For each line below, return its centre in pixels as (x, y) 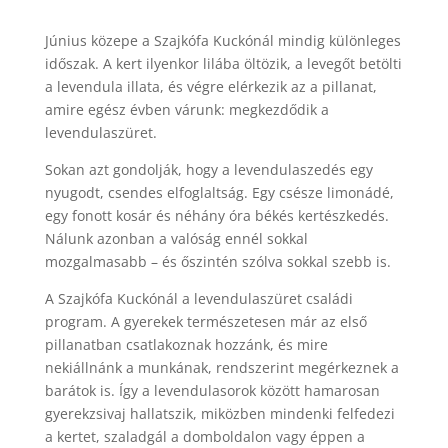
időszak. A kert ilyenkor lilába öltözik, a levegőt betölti (223, 63)
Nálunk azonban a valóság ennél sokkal (176, 238)
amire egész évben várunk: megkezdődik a (186, 109)
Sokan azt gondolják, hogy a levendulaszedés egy (208, 169)
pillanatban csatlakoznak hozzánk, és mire (186, 344)
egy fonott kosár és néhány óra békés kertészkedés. (216, 215)
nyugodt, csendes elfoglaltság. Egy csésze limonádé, (219, 192)
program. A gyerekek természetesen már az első (205, 321)
